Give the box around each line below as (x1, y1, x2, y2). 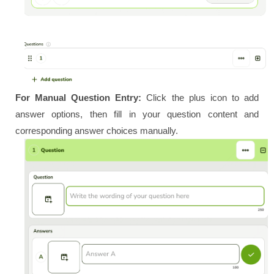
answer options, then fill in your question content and (15, 109, 259, 120)
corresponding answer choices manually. (15, 125, 178, 136)
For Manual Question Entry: (15, 92, 142, 103)
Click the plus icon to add (141, 92, 259, 103)
